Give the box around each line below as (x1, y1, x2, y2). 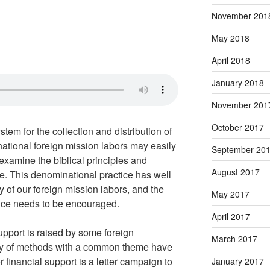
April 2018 (211, 54, 250, 66)
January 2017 (211, 254, 264, 267)
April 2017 (211, 210, 250, 222)
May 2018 (211, 31, 250, 44)
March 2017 (211, 232, 257, 245)
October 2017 (211, 121, 264, 133)
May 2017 (211, 187, 250, 200)
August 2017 (211, 165, 260, 178)
